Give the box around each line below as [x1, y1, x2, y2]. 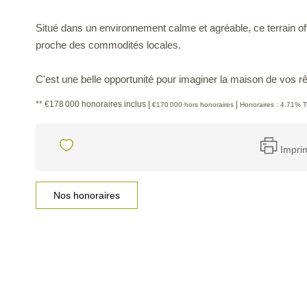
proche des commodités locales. [36, 39, 181, 51]
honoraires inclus [82, 99, 148, 109]
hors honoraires [184, 101, 234, 108]
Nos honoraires [53, 190, 120, 201]
